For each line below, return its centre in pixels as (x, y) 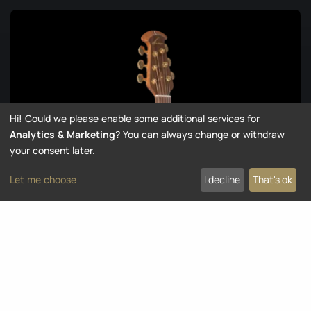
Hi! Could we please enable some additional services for (135, 118)
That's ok (273, 180)
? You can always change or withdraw (200, 134)
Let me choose (43, 180)
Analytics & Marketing (62, 134)
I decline (222, 180)
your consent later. (52, 150)
